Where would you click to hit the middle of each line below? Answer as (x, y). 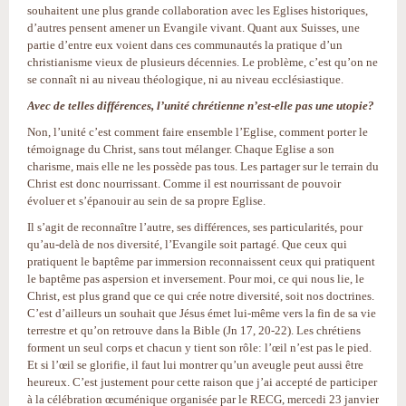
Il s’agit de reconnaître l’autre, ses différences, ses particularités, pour (195, 227)
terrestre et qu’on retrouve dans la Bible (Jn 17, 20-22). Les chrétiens (194, 330)
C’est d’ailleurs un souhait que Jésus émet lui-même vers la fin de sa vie (202, 313)
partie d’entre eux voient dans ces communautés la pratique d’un (185, 44)
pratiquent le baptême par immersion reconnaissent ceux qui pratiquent (201, 261)
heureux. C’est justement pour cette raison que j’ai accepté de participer (202, 382)
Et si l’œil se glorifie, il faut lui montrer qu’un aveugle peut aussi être (195, 364)
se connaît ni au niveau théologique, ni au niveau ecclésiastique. (185, 79)
